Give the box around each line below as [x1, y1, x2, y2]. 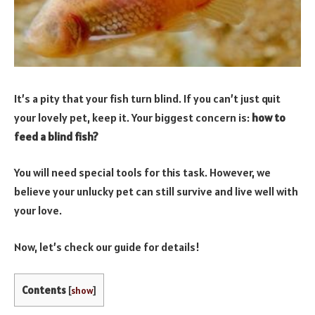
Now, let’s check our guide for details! [14, 239, 200, 254]
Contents [22, 283, 66, 297]
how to [252, 110, 285, 124]
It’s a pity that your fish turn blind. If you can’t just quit [14, 91, 281, 105]
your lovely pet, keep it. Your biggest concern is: [14, 110, 252, 124]
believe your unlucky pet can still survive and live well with [14, 184, 298, 199]
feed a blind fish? [14, 129, 98, 143]
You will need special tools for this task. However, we [14, 165, 271, 180]
